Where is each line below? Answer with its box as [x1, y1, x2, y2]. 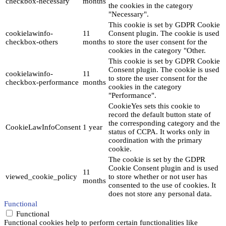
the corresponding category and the [108, 119, 220, 127]
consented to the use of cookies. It [108, 181, 216, 189]
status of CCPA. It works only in [108, 127, 210, 136]
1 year [83, 123, 102, 131]
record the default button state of [108, 110, 211, 119]
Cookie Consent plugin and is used [108, 163, 218, 172]
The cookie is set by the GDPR [108, 155, 205, 163]
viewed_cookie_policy [6, 172, 77, 181]
